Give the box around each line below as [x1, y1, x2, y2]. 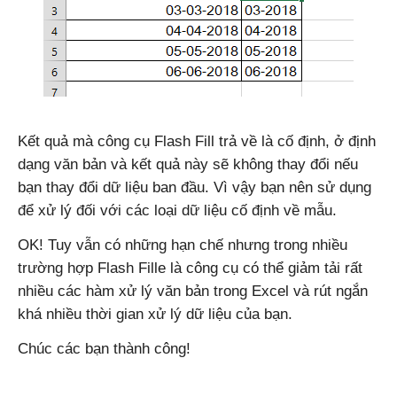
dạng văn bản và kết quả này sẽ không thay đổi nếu [18, 155, 358, 173]
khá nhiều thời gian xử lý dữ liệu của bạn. [18, 305, 292, 323]
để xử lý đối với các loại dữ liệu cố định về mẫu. [18, 201, 337, 219]
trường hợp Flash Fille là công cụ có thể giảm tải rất [18, 259, 362, 276]
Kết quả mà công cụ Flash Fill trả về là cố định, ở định [18, 132, 376, 150]
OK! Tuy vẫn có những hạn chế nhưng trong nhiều [18, 236, 347, 253]
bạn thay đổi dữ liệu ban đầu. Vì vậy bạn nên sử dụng [18, 178, 371, 196]
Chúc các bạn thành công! [18, 339, 191, 357]
